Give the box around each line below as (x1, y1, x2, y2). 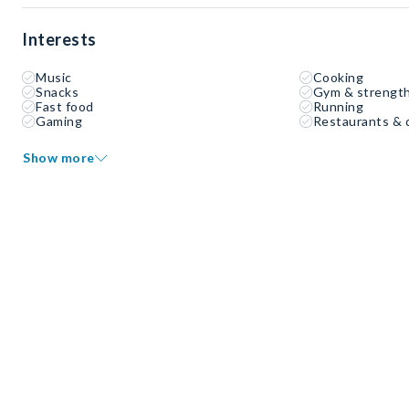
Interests (22, 29, 97, 50)
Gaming (36, 113, 82, 130)
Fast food (36, 99, 94, 115)
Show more (23, 150, 95, 166)
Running (312, 99, 364, 115)
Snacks (36, 84, 79, 100)
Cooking (312, 69, 364, 86)
